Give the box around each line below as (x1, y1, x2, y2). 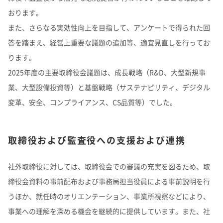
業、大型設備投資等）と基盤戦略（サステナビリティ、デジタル (8, 82, 210, 92)
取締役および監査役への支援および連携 (8, 133, 186, 147)
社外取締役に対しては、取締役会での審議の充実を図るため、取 (8, 161, 210, 171)
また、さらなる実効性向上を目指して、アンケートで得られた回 (8, 22, 210, 32)
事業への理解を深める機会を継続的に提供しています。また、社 (8, 206, 210, 216)
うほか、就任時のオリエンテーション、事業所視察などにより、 (8, 191, 210, 201)
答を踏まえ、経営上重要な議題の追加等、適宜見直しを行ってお (8, 37, 210, 47)
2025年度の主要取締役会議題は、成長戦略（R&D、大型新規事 (8, 67, 206, 77)
